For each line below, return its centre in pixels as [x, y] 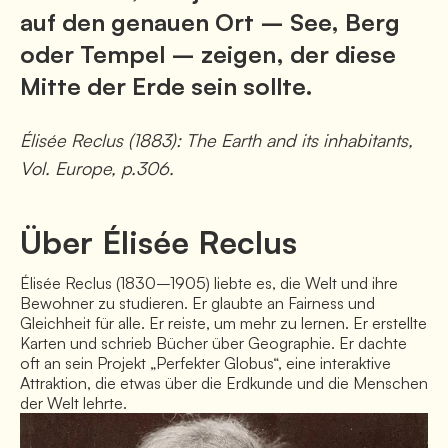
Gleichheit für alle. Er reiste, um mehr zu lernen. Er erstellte [223, 323]
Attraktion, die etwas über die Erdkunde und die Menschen [224, 383]
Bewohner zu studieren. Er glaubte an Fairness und [197, 303]
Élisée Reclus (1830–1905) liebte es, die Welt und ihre [209, 283]
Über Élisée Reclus [158, 242]
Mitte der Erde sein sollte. [166, 86]
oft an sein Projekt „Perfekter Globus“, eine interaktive [205, 363]
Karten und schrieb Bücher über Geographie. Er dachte [213, 343]
